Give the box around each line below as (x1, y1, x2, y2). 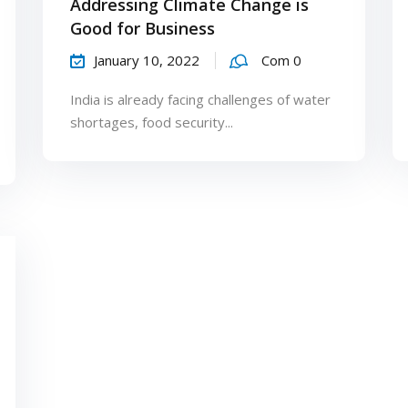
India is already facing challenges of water (70, 89, 331, 108)
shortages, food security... (70, 112, 234, 131)
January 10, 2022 (94, 50, 200, 69)
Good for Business (70, 16, 216, 39)
